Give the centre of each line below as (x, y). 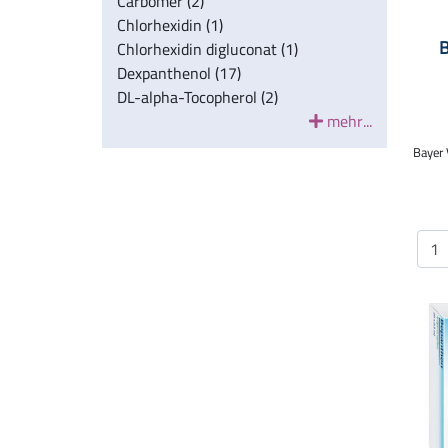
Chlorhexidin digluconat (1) (207, 49)
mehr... (347, 121)
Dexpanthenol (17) (179, 73)
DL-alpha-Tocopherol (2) (197, 97)
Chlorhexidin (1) (170, 25)
